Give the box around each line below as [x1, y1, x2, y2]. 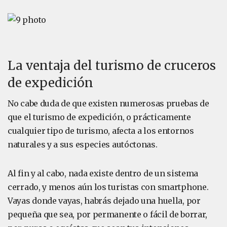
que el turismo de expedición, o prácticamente [8, 112, 191, 122]
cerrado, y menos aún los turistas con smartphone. [8, 182, 209, 192]
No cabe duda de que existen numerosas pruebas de [8, 98, 209, 108]
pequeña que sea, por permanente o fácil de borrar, [8, 209, 208, 219]
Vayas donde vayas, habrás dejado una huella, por [8, 196, 201, 206]
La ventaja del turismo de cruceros [8, 58, 216, 73]
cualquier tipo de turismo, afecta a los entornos [8, 126, 194, 136]
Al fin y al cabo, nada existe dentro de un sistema [8, 168, 199, 178]
